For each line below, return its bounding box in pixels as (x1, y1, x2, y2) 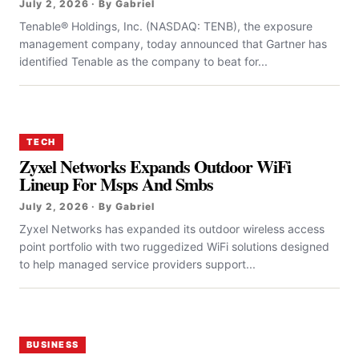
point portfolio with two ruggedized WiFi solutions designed (19, 240, 329, 253)
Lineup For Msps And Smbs (19, 171, 214, 197)
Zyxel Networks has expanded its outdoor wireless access (19, 222, 325, 236)
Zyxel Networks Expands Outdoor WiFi (19, 153, 292, 179)
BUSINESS (26, 339, 79, 350)
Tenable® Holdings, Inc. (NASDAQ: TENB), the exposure (19, 19, 313, 33)
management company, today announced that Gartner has (19, 37, 327, 50)
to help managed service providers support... (19, 257, 256, 271)
